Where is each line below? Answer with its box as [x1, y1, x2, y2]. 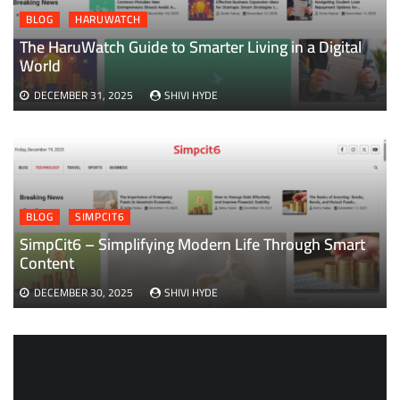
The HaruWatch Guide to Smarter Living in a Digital [20, 32, 362, 62]
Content [20, 247, 74, 278]
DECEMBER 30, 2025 [34, 281, 133, 303]
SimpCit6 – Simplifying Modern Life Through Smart [20, 229, 365, 259]
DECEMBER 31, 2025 [34, 85, 133, 105]
